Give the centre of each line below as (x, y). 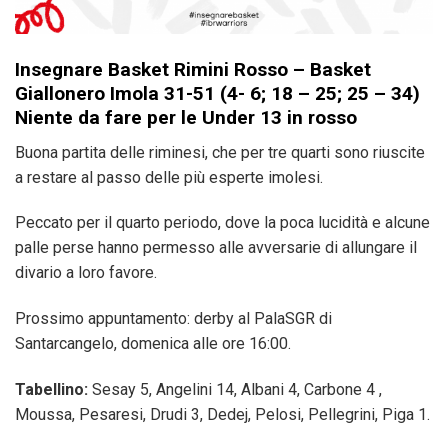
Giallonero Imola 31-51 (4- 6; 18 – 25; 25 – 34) (217, 94)
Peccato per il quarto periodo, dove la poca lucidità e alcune (222, 223)
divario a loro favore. (86, 273)
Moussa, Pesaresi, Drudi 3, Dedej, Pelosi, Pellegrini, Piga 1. (222, 415)
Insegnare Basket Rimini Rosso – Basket (193, 70)
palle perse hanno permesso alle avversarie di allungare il (216, 248)
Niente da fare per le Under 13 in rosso (186, 118)
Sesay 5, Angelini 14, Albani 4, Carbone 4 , (235, 390)
